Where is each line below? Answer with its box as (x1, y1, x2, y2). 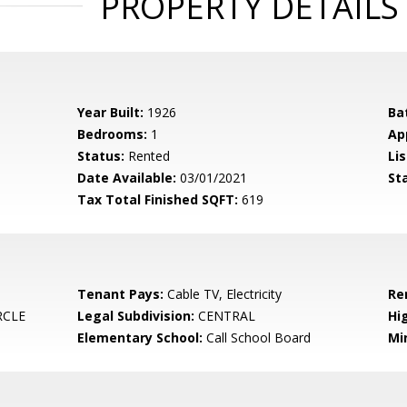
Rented (124, 147, 171, 164)
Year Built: (77, 104, 144, 121)
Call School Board (203, 329, 312, 346)
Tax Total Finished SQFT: (77, 191, 239, 208)
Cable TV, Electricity (164, 285, 283, 303)
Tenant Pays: (77, 285, 164, 303)
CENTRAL (194, 307, 256, 324)
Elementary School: (77, 329, 203, 346)
